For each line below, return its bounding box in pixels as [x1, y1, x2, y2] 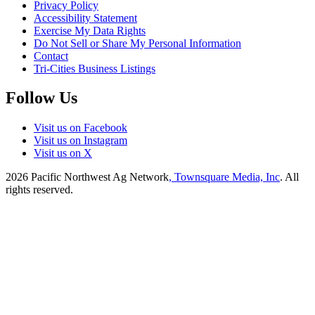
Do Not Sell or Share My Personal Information [34, 37, 241, 49]
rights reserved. [6, 184, 73, 196]
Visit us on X [34, 147, 92, 160]
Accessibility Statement [34, 11, 137, 24]
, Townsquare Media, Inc [169, 171, 280, 184]
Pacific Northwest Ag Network [31, 171, 169, 184]
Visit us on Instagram [34, 134, 127, 147]
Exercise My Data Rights [34, 24, 146, 37]
